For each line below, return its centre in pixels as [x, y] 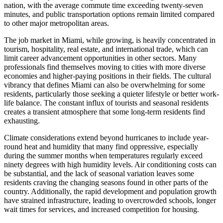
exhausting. [22, 121]
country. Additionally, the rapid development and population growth [110, 192]
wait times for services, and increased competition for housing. [102, 210]
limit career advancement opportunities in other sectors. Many [100, 58]
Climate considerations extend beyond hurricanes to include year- [106, 138]
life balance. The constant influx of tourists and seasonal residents [106, 103]
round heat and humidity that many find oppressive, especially [101, 147]
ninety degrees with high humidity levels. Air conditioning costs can [110, 165]
